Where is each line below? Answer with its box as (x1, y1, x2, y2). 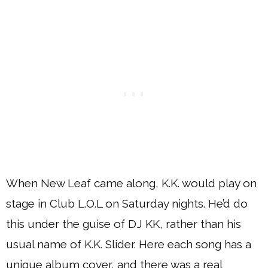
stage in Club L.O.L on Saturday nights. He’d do (6, 197, 248, 210)
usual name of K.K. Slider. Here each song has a (6, 237, 251, 251)
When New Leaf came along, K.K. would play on (6, 176, 257, 190)
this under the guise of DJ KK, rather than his (6, 217, 241, 230)
